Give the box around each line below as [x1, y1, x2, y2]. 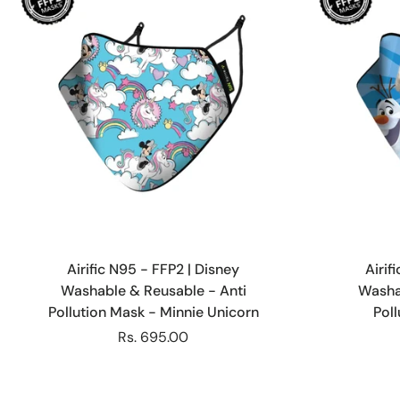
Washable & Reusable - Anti [60, 281, 246, 301]
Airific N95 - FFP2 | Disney [67, 260, 240, 279]
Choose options [108, 237, 199, 254]
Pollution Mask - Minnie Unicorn [47, 303, 259, 322]
